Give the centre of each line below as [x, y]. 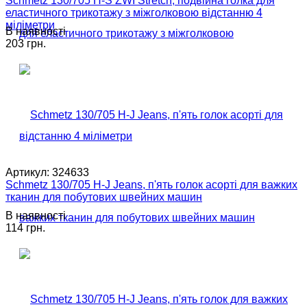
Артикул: [27, 172]
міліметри [30, 25]
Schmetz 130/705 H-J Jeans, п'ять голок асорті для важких [151, 184]
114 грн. [25, 228]
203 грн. [26, 43]
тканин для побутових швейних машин [104, 197]
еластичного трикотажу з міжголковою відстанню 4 [134, 12]
